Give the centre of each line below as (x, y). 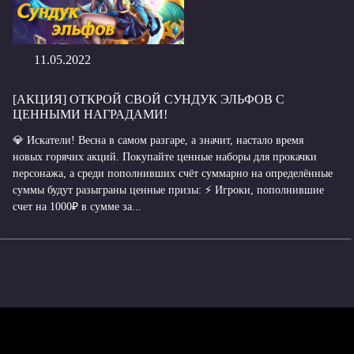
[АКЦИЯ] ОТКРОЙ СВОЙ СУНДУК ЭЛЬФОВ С (149, 99)
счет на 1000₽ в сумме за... (77, 207)
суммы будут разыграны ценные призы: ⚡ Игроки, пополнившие (168, 190)
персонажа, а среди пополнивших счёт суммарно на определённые (173, 173)
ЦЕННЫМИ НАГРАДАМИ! (90, 114)
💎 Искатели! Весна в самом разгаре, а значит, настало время (158, 140)
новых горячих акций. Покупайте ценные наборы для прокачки (165, 157)
